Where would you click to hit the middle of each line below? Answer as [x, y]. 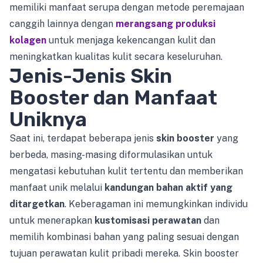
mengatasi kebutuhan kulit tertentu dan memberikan [126, 171]
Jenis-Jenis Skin [91, 76]
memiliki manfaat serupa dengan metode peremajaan [127, 7]
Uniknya [48, 119]
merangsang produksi [166, 24]
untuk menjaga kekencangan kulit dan [131, 40]
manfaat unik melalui [57, 188]
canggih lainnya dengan [63, 24]
